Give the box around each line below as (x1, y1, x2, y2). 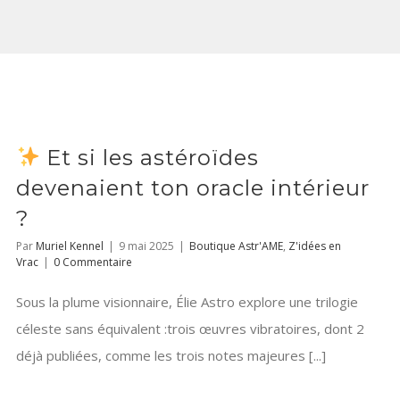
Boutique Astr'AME (189, 238, 283, 254)
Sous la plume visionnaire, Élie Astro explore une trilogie (16, 293, 358, 312)
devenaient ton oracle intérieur (16, 175, 370, 202)
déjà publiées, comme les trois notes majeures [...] (16, 346, 326, 365)
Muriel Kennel (36, 238, 104, 254)
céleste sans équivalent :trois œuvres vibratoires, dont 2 (16, 320, 364, 338)
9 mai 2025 (119, 238, 174, 254)
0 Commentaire (54, 254, 132, 271)
